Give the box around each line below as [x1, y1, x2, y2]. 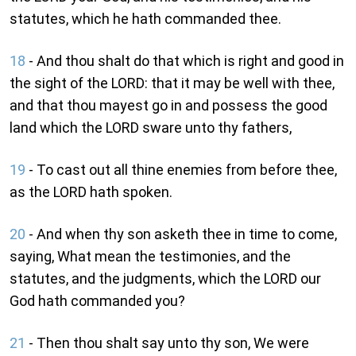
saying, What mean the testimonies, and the [10, 248, 291, 265]
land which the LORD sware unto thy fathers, [10, 119, 292, 137]
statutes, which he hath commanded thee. [10, 10, 281, 28]
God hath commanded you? [10, 292, 185, 310]
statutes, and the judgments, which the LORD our [10, 270, 321, 288]
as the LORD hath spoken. [10, 184, 172, 201]
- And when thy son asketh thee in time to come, [25, 226, 337, 243]
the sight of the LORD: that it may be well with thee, [10, 75, 335, 92]
